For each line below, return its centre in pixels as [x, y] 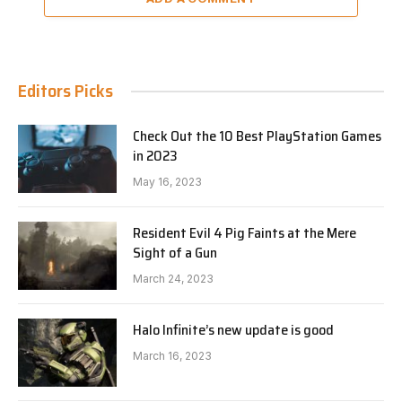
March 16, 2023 [172, 356]
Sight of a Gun [175, 253]
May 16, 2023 [167, 182]
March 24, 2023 [173, 279]
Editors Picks [66, 91]
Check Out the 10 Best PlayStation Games [257, 136]
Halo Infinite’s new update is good [233, 330]
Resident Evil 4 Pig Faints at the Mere [245, 233]
